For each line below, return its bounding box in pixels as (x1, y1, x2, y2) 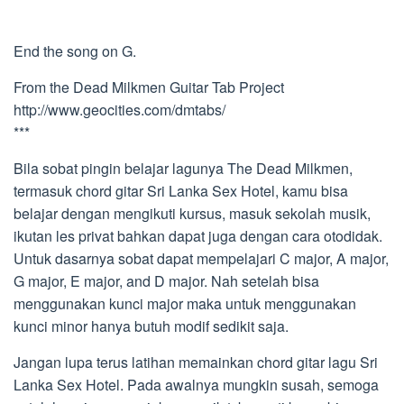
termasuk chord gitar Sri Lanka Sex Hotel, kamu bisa (14, 180, 348, 201)
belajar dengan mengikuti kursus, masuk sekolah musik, (14, 203, 371, 224)
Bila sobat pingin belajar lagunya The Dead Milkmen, (14, 158, 353, 179)
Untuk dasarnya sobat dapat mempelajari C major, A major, (14, 248, 389, 269)
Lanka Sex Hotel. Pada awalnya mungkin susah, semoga (14, 374, 379, 395)
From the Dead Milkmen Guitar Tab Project (14, 77, 284, 97)
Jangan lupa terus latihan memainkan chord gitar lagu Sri (14, 352, 378, 372)
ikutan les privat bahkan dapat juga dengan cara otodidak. (14, 225, 382, 246)
